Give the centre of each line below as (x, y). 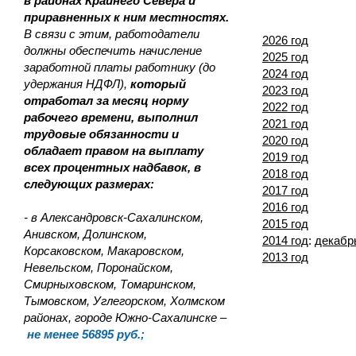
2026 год (285, 40)
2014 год (285, 240)
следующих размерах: (89, 184)
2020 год (285, 140)
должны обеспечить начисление (113, 50)
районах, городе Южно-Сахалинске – (125, 317)
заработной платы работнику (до (120, 67)
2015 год (285, 224)
